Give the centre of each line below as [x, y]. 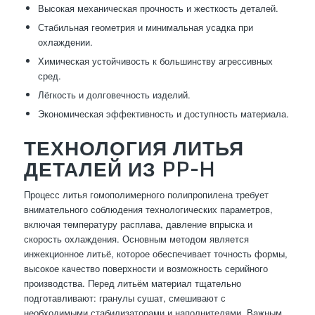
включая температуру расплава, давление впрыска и [138, 224]
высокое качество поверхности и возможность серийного [146, 269]
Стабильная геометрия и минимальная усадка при [145, 27]
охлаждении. [65, 42]
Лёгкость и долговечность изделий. [114, 95]
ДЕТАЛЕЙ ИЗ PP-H [119, 169]
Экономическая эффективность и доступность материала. [163, 114]
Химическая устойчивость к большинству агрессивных [155, 61]
